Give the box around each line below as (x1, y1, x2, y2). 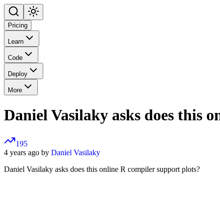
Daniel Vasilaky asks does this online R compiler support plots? (4, 165, 200, 174)
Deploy (8, 70, 27, 78)
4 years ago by (4, 148, 51, 157)
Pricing (8, 22, 27, 29)
